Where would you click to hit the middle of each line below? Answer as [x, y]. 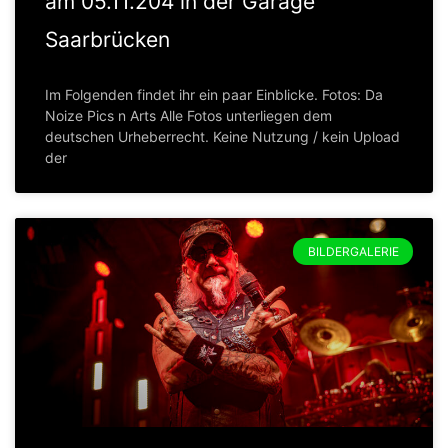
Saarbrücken [107, 40]
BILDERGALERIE [353, 251]
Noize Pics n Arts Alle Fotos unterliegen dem [188, 116]
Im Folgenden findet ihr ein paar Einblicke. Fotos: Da [214, 95]
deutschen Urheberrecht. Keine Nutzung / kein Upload [222, 137]
